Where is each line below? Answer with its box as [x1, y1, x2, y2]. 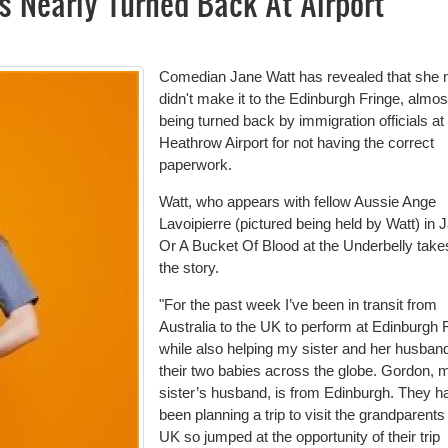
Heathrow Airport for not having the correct [159, 133, 434, 151]
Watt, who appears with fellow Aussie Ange [159, 192, 436, 210]
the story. [159, 258, 223, 276]
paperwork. [159, 155, 232, 173]
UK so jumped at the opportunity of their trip [159, 427, 440, 445]
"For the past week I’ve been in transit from [159, 295, 437, 313]
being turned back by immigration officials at [159, 111, 444, 129]
